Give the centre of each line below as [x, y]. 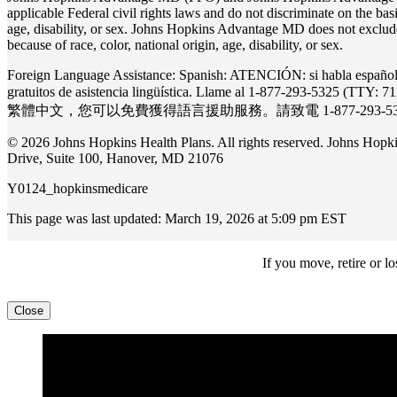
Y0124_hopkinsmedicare [78, 189]
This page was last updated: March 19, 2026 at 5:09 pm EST [177, 219]
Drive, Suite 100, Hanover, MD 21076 [115, 159]
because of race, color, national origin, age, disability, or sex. [179, 45]
